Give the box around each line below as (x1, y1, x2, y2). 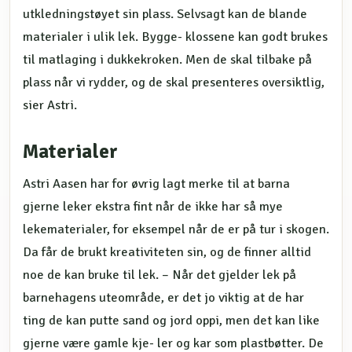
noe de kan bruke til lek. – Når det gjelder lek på (23, 266, 296, 283)
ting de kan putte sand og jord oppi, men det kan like (23, 312, 320, 328)
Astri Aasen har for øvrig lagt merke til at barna (23, 175, 290, 192)
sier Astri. (23, 97, 77, 113)
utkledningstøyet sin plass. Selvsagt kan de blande (23, 5, 307, 22)
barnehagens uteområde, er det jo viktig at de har (23, 289, 304, 306)
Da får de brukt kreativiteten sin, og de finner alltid (23, 244, 311, 260)
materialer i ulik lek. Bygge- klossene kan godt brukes (23, 28, 328, 45)
